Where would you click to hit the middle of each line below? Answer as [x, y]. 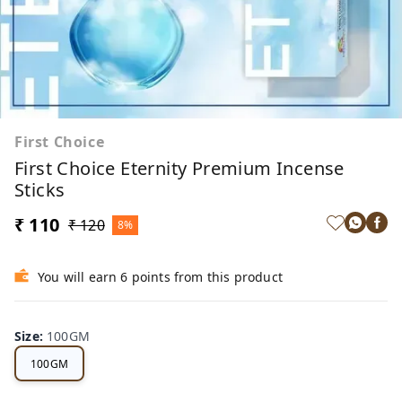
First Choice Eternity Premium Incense [179, 168]
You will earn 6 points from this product [160, 277]
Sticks [40, 190]
